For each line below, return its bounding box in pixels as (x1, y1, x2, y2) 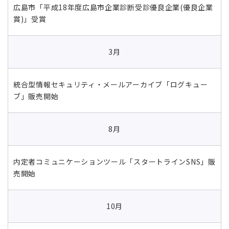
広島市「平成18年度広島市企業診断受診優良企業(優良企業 (13, 2, 213, 12)
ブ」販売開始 (13, 90, 59, 101)
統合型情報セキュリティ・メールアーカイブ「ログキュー (13, 79, 208, 89)
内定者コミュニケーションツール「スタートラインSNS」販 (13, 156, 216, 167)
